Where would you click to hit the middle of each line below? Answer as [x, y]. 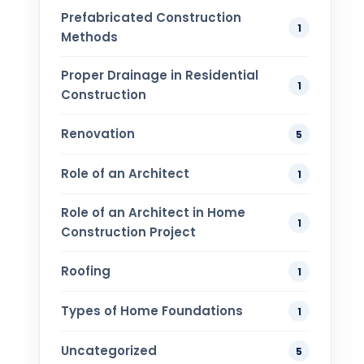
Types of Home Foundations [152, 311]
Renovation [98, 134]
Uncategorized [109, 351]
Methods [89, 37]
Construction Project [128, 232]
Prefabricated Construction [151, 18]
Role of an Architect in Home [153, 213]
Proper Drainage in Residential [160, 76]
